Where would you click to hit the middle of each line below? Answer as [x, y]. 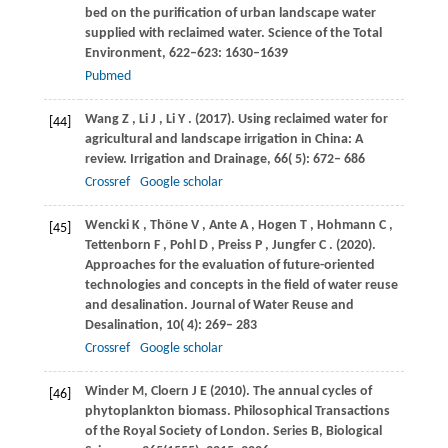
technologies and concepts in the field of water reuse [241, 285]
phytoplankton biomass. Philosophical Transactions [237, 411]
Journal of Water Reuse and [272, 305]
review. [107, 159]
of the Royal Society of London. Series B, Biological [233, 431]
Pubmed [107, 76]
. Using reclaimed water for [309, 119]
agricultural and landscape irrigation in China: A [223, 139]
